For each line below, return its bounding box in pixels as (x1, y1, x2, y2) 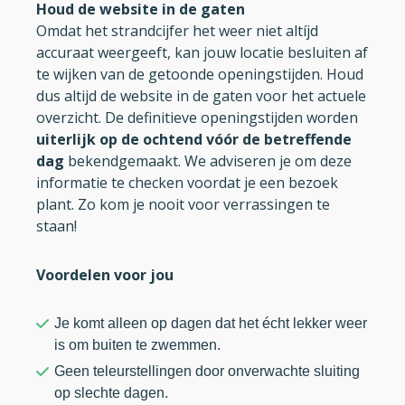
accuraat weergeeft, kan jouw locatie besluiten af (36, 42, 368, 62)
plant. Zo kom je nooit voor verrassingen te (36, 194, 330, 214)
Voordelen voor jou (36, 265, 174, 285)
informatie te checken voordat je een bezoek (36, 173, 338, 193)
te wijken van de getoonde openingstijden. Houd (36, 64, 363, 84)
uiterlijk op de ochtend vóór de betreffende (36, 129, 352, 149)
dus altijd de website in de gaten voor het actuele (36, 86, 366, 106)
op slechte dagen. (54, 385, 168, 400)
